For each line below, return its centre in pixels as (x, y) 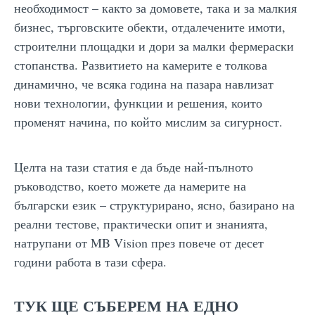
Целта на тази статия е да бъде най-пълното (134, 166)
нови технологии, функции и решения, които (138, 102)
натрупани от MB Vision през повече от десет (139, 242)
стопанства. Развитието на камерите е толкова (141, 64)
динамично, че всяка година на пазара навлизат (144, 83)
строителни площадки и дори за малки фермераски (154, 45)
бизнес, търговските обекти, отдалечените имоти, (150, 26)
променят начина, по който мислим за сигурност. (148, 121)
